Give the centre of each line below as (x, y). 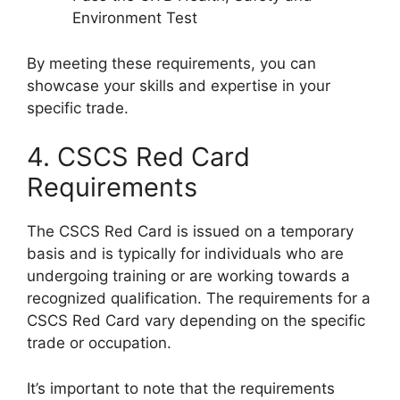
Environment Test (135, 18)
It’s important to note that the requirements (181, 388)
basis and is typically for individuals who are (185, 254)
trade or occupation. (99, 343)
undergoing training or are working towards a (188, 276)
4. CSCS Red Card (138, 157)
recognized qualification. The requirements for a (199, 299)
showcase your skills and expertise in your (179, 85)
